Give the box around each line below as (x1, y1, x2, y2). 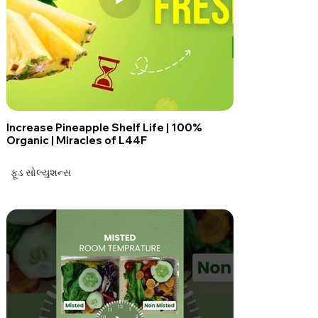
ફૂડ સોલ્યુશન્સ (11, 165, 72, 180)
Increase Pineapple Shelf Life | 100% (6, 120, 202, 134)
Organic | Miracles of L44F (6, 133, 147, 147)
